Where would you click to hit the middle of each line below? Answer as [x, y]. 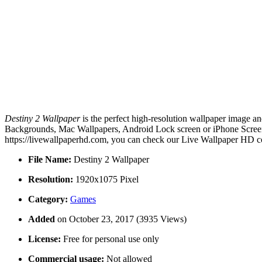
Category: [48, 199]
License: [44, 239]
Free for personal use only [110, 239]
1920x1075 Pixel [106, 180]
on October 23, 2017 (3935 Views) [122, 219]
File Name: [50, 160]
